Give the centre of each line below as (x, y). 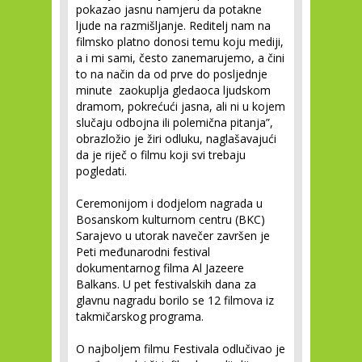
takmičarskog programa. (140, 316)
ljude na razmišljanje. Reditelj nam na (173, 25)
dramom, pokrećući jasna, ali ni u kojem (181, 106)
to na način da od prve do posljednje (172, 74)
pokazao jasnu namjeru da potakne (169, 9)
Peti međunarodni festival (143, 252)
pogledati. (101, 171)
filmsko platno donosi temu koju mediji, (180, 42)
